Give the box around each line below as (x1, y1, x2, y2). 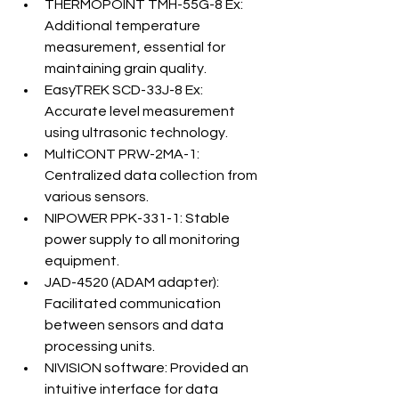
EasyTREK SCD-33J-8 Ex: (45, 83, 206, 97)
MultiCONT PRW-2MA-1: (45, 147, 202, 161)
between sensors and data (45, 318, 226, 332)
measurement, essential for (45, 40, 228, 54)
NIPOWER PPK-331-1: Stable (45, 211, 232, 225)
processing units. (45, 339, 155, 354)
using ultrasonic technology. (45, 126, 228, 140)
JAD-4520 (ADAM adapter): (45, 275, 222, 289)
